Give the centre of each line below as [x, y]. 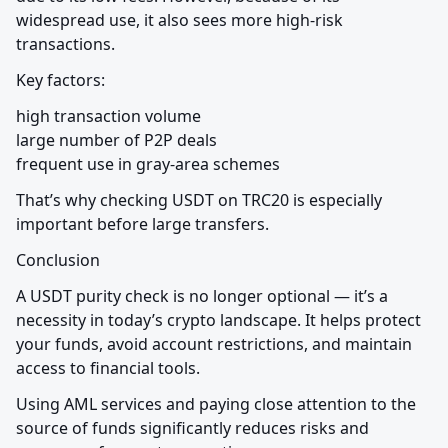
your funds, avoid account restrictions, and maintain [214, 344]
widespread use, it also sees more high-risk [179, 20]
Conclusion [58, 260]
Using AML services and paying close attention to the [216, 404]
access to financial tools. [108, 368]
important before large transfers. [142, 224]
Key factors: [60, 80]
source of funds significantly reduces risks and [192, 428]
